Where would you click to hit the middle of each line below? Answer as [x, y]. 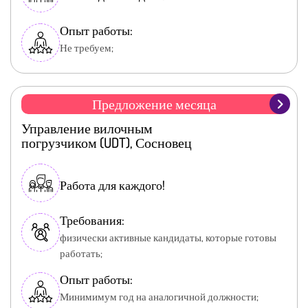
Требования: [92, 220]
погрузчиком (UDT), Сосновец [107, 143]
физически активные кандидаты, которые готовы [168, 238]
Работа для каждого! [112, 185]
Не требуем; [87, 48]
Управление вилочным [87, 128]
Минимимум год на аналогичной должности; [159, 297]
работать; [81, 254]
